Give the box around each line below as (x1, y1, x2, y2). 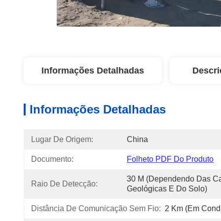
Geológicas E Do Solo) (127, 184, 207, 193)
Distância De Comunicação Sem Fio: (31, 204, 161, 213)
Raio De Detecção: (31, 180, 98, 188)
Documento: (31, 155, 74, 163)
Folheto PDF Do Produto (127, 155, 214, 163)
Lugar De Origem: (31, 135, 93, 144)
